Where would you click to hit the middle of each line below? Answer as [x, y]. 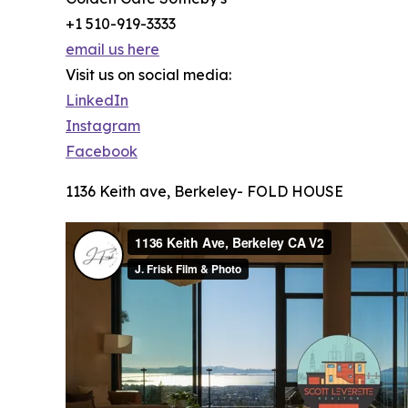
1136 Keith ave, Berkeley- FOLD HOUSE [204, 192]
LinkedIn [97, 101]
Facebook [102, 152]
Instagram [103, 126]
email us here [112, 50]
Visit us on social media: [148, 75]
